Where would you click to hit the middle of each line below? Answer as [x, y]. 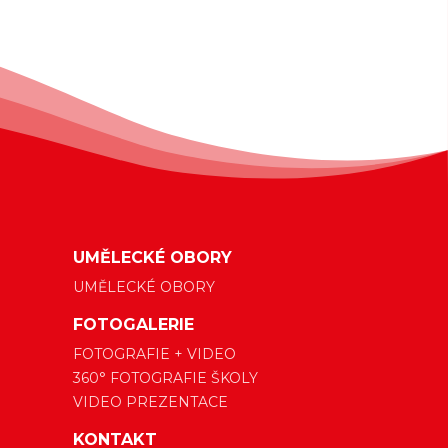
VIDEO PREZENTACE [150, 402]
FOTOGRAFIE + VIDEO [154, 354]
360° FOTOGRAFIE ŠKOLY [165, 378]
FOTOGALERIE [133, 325]
